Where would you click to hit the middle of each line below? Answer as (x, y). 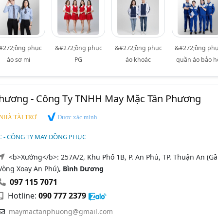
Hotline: (22, 196)
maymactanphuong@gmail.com (61, 212)
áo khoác (138, 59)
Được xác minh (76, 117)
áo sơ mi (18, 59)
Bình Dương (83, 169)
